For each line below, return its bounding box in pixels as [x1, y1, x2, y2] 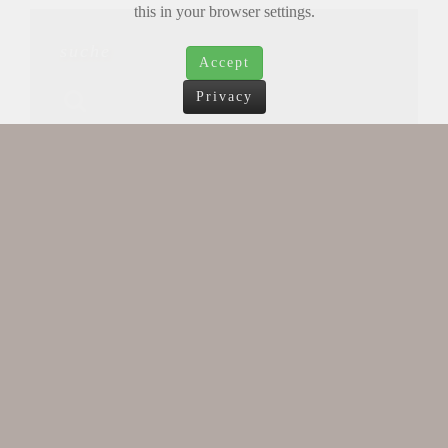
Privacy [195, 89, 253, 104]
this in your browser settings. [133, 3, 315, 20]
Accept [198, 55, 250, 70]
